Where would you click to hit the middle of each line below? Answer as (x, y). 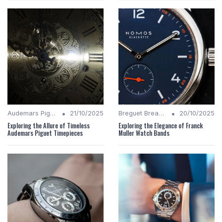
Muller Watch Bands (144, 133)
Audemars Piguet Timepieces (45, 133)
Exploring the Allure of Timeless (49, 126)
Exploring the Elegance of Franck (161, 126)
